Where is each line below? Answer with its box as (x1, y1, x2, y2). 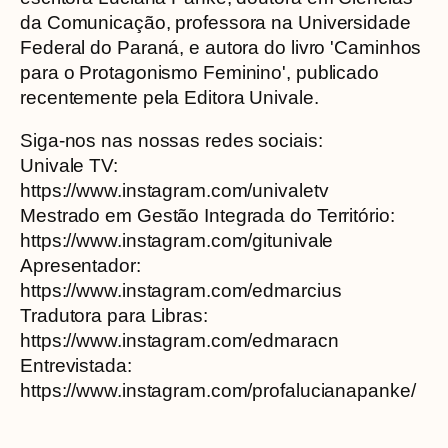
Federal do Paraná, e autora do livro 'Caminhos (20, 36, 422, 58)
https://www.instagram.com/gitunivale (20, 230, 334, 251)
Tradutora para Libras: (20, 305, 208, 326)
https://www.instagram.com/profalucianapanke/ (20, 380, 416, 401)
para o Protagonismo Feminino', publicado (20, 61, 379, 83)
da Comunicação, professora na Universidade (20, 11, 411, 33)
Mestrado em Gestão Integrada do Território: (20, 205, 395, 226)
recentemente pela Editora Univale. (20, 86, 319, 108)
